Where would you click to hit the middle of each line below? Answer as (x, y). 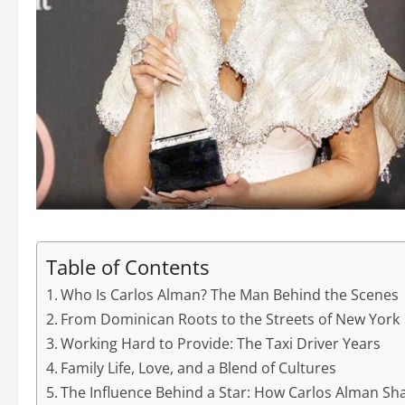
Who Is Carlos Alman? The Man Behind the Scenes (230, 295)
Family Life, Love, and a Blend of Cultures (199, 368)
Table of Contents (127, 268)
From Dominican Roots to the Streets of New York (231, 320)
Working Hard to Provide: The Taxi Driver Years (221, 344)
